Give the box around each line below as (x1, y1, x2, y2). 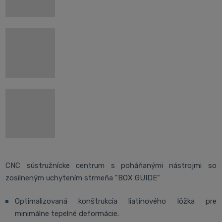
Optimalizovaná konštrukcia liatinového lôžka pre (15, 197, 217, 206)
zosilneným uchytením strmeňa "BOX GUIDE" (5, 173, 161, 182)
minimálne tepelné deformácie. (15, 209, 119, 219)
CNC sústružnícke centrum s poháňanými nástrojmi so (5, 161, 217, 170)
